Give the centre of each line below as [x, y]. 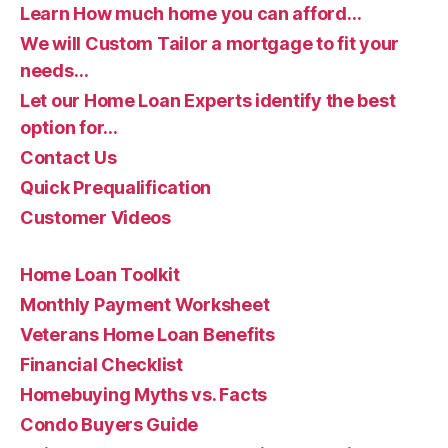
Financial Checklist [101, 364]
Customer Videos [95, 217]
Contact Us [68, 157]
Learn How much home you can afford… [191, 13]
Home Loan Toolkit [100, 274]
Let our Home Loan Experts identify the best [208, 100]
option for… [69, 127]
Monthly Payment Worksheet [145, 304]
